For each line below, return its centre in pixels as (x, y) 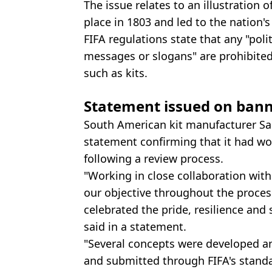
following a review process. (154, 158)
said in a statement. (135, 226)
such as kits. (116, 73)
